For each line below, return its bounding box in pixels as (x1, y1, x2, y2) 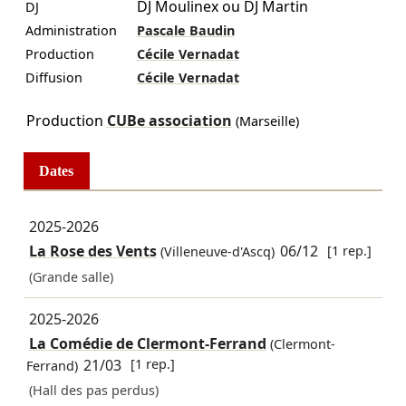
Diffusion (24, 68, 82, 86)
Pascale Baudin (136, 21, 235, 39)
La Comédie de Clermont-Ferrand (28, 333, 266, 354)
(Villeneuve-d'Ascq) (156, 243, 275, 261)
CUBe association (106, 110, 232, 130)
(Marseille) (231, 111, 299, 130)
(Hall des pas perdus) (28, 382, 159, 400)
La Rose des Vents (28, 241, 157, 262)
